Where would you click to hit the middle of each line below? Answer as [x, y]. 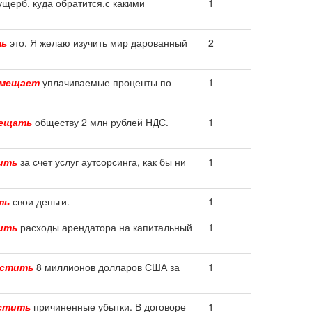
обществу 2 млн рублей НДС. [100, 122]
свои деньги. [40, 201]
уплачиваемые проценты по [106, 82]
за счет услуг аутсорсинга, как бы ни [102, 162]
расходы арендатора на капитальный [105, 227]
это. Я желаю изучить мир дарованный [97, 42]
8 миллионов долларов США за [107, 267]
